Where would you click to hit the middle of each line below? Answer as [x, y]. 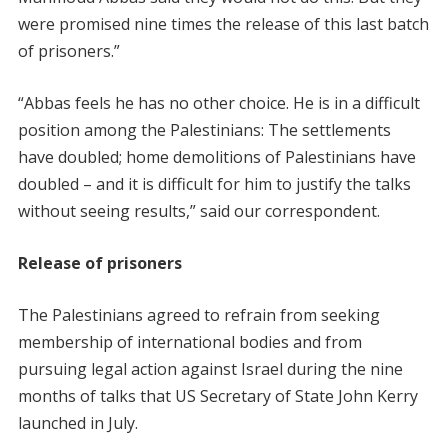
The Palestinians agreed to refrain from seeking [198, 315]
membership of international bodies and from [189, 342]
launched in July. [77, 423]
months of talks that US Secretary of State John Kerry [217, 396]
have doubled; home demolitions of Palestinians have [216, 157]
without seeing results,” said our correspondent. [198, 211]
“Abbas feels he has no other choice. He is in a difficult [218, 103]
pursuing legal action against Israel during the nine [210, 369]
